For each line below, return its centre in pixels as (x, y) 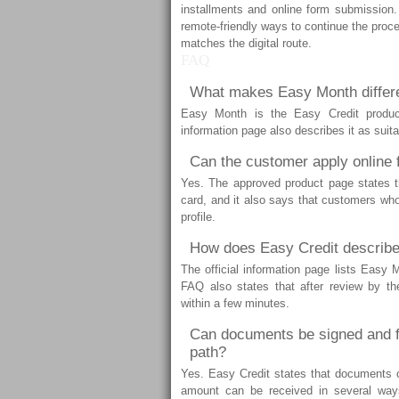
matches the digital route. (246, 43)
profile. (198, 217)
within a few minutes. (235, 303)
